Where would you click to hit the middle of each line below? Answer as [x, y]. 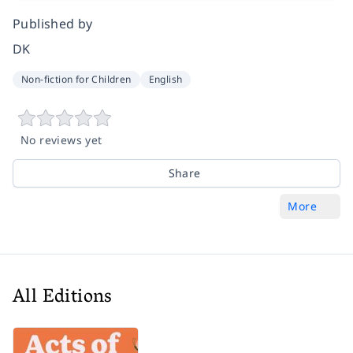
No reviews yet [61, 140]
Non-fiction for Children [76, 79]
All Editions [63, 298]
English [165, 79]
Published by [53, 24]
